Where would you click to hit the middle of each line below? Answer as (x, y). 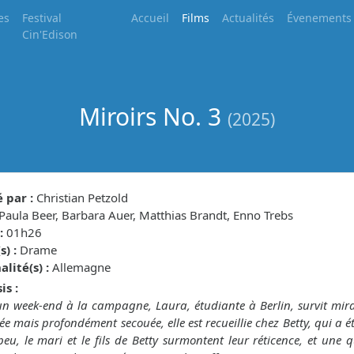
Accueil (151, 18)
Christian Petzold (81, 198)
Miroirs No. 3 (153, 117)
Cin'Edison (50, 34)
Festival (42, 18)
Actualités (249, 18)
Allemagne (80, 267)
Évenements (320, 18)
